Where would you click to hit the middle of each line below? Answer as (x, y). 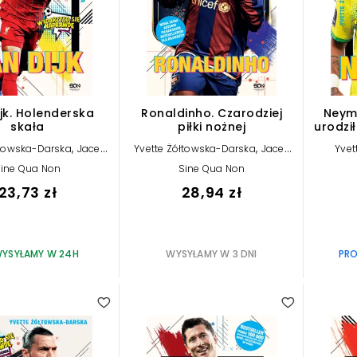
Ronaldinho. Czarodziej (212, 113)
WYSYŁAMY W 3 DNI (212, 253)
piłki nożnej (212, 126)
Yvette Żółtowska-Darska (195, 148)
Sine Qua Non (212, 168)
